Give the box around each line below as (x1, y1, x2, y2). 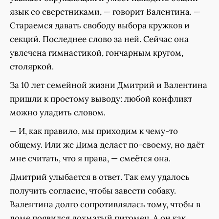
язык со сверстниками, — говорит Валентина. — (10, 6, 200, 17)
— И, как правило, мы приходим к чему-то (10, 125, 178, 136)
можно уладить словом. (10, 107, 106, 118)
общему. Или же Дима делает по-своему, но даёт (10, 139, 204, 150)
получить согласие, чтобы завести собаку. (10, 185, 176, 196)
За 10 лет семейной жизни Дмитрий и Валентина (10, 79, 207, 90)
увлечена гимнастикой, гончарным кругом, (10, 47, 183, 58)
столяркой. (10, 61, 54, 72)
